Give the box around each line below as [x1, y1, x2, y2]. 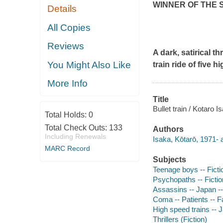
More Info [47, 78, 88, 89]
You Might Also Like [47, 59, 131, 70]
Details [47, 3, 77, 14]
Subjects [152, 155, 186, 164]
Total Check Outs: [44, 123, 109, 132]
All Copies [47, 22, 91, 33]
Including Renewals [44, 132, 106, 140]
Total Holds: [44, 110, 89, 119]
